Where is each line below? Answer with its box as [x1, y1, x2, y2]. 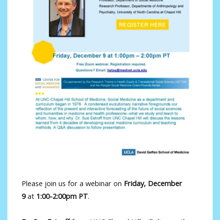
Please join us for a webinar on [21, 178, 124, 189]
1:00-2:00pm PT [36, 191, 88, 201]
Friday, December [123, 178, 182, 189]
